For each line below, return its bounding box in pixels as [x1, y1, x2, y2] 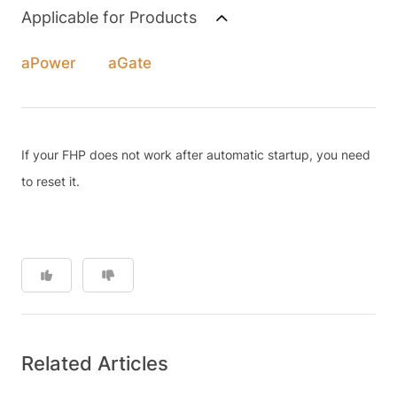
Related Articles [20, 351, 168, 375]
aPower [20, 53, 76, 72]
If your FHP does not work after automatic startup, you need [20, 146, 370, 162]
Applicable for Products [20, 7, 201, 27]
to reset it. [20, 173, 80, 189]
